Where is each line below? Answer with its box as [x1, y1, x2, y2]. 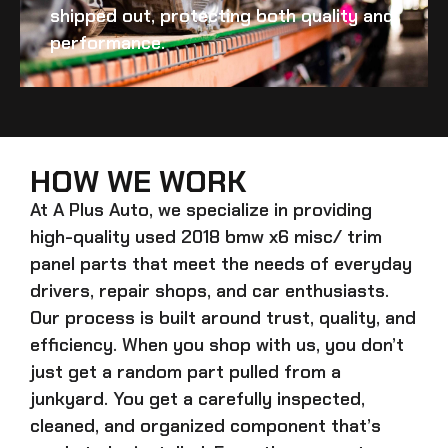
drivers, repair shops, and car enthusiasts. [30, 278, 389, 303]
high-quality [30, 224, 135, 249]
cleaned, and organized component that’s [30, 413, 381, 438]
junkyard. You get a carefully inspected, [30, 386, 365, 411]
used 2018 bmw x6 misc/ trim [135, 224, 382, 249]
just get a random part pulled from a [30, 359, 341, 384]
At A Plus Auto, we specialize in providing [30, 197, 372, 222]
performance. [50, 30, 165, 55]
